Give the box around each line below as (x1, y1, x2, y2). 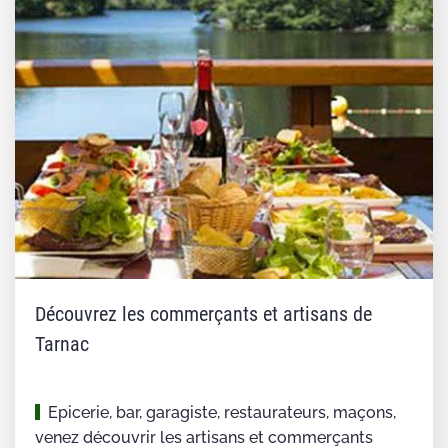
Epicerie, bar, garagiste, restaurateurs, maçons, (48, 403, 397, 423)
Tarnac (35, 332, 89, 357)
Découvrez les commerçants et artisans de (35, 302, 372, 327)
